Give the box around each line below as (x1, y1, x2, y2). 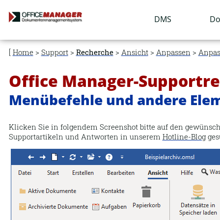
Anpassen (156, 47, 191, 57)
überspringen (129, 19, 175, 29)
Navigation (129, 11, 167, 21)
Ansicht (121, 47, 148, 57)
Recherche (76, 47, 113, 57)
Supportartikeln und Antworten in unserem (8, 132, 163, 141)
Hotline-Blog (162, 132, 206, 141)
